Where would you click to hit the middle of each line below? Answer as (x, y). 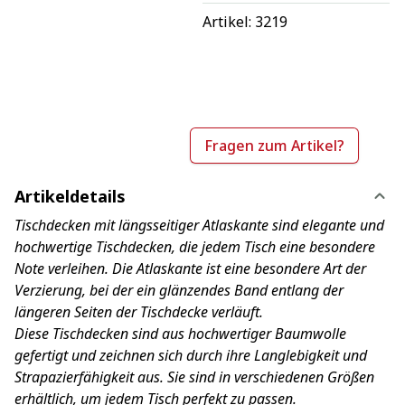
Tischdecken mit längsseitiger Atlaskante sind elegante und (199, 225)
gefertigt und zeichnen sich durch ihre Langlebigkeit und (191, 355)
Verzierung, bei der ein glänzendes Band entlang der (179, 290)
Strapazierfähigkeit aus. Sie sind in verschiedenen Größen (194, 377)
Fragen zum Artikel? (275, 145)
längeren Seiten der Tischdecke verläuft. (139, 311)
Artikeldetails (70, 196)
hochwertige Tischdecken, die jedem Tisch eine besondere (195, 246)
